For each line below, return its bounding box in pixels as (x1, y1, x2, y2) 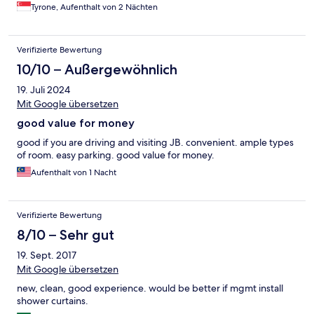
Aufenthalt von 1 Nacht (31, 167, 116, 179)
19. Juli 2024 (17, 83, 70, 97)
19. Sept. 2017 (17, 249, 76, 262)
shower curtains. (17, 294, 88, 308)
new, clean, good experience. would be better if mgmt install (17, 282, 283, 295)
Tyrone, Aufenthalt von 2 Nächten (31, 1, 158, 13)
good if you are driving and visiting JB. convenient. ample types (17, 136, 294, 149)
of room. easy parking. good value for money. (17, 149, 214, 162)
